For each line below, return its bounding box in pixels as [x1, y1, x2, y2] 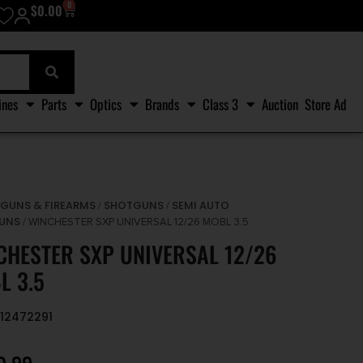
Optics [90, 93, 122, 114]
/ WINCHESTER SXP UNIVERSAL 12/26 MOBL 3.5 [20, 216, 250, 229]
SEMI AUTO [172, 198, 230, 214]
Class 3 [203, 93, 238, 114]
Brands [145, 93, 179, 114]
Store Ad [305, 93, 347, 114]
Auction [262, 93, 298, 114]
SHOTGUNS [104, 198, 164, 214]
